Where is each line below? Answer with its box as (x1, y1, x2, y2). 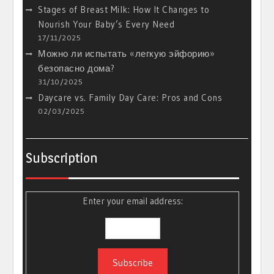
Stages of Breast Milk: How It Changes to (38, 4, 210, 16)
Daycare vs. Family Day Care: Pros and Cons (38, 92, 223, 104)
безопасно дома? (38, 62, 115, 75)
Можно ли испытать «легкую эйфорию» (38, 48, 215, 60)
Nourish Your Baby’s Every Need (38, 18, 175, 31)
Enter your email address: (82, 195, 183, 207)
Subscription (26, 150, 98, 166)
